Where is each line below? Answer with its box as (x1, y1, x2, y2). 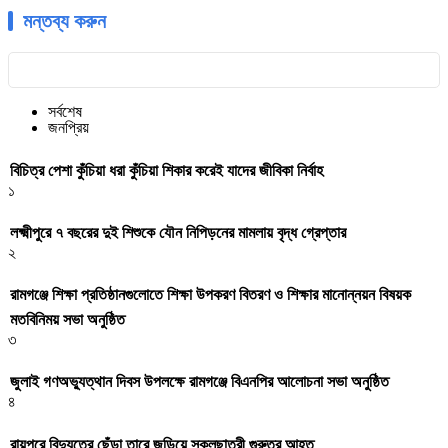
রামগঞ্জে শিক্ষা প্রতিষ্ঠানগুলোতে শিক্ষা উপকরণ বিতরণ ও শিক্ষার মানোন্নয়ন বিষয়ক (10, 286, 411, 304)
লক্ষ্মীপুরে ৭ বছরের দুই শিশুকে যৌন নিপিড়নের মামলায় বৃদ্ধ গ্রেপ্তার (10, 223, 346, 241)
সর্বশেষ (48, 103, 82, 121)
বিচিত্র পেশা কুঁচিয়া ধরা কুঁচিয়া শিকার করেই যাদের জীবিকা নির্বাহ (10, 161, 323, 179)
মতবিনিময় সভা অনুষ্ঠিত (10, 311, 125, 329)
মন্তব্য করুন (23, 10, 106, 33)
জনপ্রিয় (48, 119, 89, 137)
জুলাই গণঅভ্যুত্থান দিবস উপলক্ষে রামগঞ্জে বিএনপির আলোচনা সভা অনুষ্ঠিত (10, 373, 389, 391)
